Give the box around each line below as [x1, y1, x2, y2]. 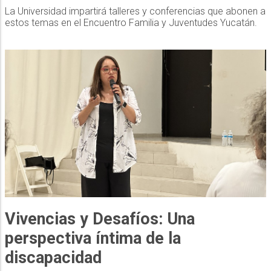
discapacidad [4, 247, 102, 267]
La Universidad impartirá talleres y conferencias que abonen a [4, 5, 266, 17]
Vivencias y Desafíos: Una [4, 209, 195, 229]
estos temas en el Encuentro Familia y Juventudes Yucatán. [4, 16, 257, 28]
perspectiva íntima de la [4, 228, 181, 248]
